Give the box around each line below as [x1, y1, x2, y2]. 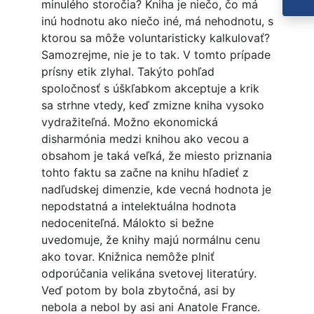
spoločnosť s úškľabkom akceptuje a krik [41, 81, 259, 96]
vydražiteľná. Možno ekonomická [41, 115, 218, 130]
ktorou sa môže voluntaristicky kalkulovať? [41, 31, 270, 46]
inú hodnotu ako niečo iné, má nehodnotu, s [41, 14, 273, 29]
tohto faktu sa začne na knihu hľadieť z [41, 165, 249, 180]
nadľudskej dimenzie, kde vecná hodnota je [41, 182, 271, 197]
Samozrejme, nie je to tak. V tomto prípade [41, 48, 271, 62]
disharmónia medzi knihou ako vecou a [41, 132, 249, 146]
